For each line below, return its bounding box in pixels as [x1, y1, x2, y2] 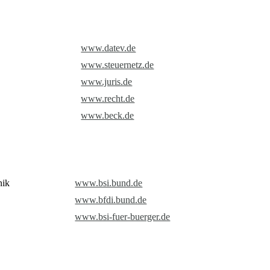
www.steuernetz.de [81, 60, 154, 71]
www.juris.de [81, 77, 133, 87]
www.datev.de [81, 43, 136, 54]
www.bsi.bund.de [75, 178, 143, 189]
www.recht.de [81, 93, 135, 104]
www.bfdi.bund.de [75, 195, 147, 206]
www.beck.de [81, 110, 134, 121]
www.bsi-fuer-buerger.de [75, 212, 171, 222]
